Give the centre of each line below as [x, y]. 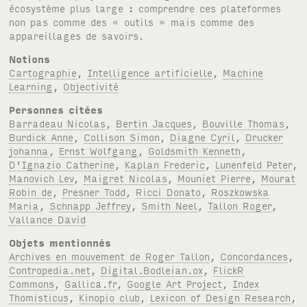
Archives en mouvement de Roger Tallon [110, 256]
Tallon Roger [240, 205]
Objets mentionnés [60, 242]
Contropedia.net [50, 269]
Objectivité [91, 86]
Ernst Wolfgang [99, 150]
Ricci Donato [169, 191]
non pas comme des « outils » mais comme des [132, 21]
